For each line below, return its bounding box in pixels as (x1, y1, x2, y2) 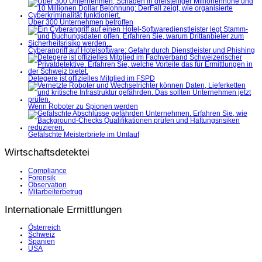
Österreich (28, 224, 61, 232)
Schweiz (28, 231, 55, 239)
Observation (28, 181, 67, 188)
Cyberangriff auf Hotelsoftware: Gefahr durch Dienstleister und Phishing (28, 47, 255, 54)
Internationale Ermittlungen (5, 203, 122, 215)
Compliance (28, 167, 67, 174)
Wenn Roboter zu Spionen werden (28, 103, 138, 110)
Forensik (28, 174, 56, 181)
